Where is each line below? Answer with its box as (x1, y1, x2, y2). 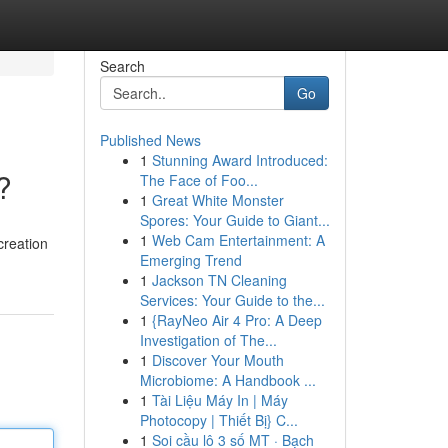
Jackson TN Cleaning (151, 270, 287, 290)
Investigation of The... (139, 330, 277, 350)
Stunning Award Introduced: (151, 150, 328, 170)
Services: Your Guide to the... (139, 290, 325, 310)
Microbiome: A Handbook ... (139, 370, 316, 390)
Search (99, 56, 145, 76)
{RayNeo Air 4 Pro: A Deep (151, 310, 322, 330)
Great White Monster (151, 190, 284, 210)
